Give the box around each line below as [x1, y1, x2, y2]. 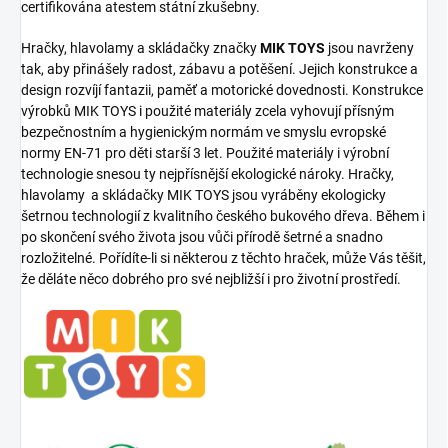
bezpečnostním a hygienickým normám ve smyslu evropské [21, 124, 386, 141]
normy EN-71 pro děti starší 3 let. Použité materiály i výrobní [21, 145, 389, 162]
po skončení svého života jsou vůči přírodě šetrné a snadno [21, 229, 383, 246]
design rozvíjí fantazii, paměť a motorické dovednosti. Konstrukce [21, 82, 423, 99]
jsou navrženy [325, 40, 414, 57]
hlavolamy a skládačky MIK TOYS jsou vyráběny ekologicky [21, 187, 386, 204]
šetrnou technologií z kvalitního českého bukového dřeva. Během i [21, 208, 425, 225]
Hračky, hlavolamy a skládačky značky [21, 40, 260, 57]
